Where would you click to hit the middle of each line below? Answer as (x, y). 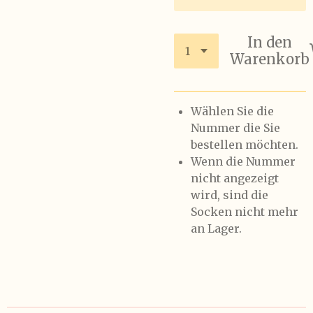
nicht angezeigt (235, 178)
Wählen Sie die (232, 111)
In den (270, 42)
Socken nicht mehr (245, 212)
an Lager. (216, 228)
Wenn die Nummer (243, 161)
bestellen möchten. (245, 145)
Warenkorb (270, 59)
